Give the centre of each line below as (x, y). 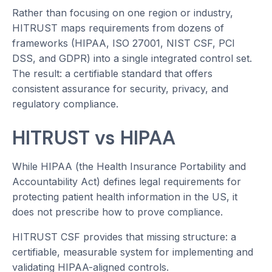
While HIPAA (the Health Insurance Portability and (129, 167)
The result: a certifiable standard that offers (112, 74)
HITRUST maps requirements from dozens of (118, 28)
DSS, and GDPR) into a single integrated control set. (132, 59)
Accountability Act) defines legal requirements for (127, 182)
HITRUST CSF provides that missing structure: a (124, 237)
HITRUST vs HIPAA (94, 138)
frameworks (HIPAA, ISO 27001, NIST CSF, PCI (124, 43)
